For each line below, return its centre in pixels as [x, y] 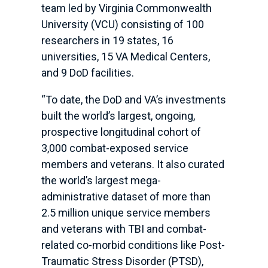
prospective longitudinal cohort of [121, 132]
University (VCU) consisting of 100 [122, 25]
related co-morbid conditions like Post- [133, 245]
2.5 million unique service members [126, 213]
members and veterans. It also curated [133, 165]
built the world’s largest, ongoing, [118, 116]
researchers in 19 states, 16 [107, 41]
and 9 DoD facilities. [87, 73]
